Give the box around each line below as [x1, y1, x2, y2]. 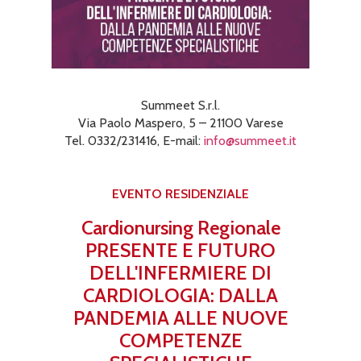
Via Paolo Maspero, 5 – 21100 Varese [77, 114, 284, 131]
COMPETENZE [118, 328, 243, 352]
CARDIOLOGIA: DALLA [83, 283, 278, 307]
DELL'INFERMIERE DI [89, 260, 272, 284]
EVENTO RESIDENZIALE [112, 185, 249, 201]
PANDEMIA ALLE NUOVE [73, 305, 288, 330]
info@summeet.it [204, 132, 297, 148]
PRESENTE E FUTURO [85, 238, 276, 262]
